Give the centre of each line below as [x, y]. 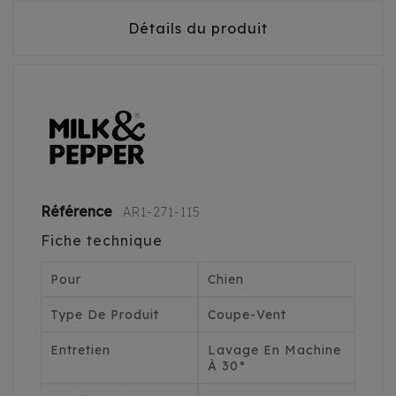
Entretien [80, 350]
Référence [78, 212]
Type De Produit [105, 315]
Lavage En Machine [274, 350]
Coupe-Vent [247, 315]
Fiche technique [102, 241]
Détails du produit [198, 29]
